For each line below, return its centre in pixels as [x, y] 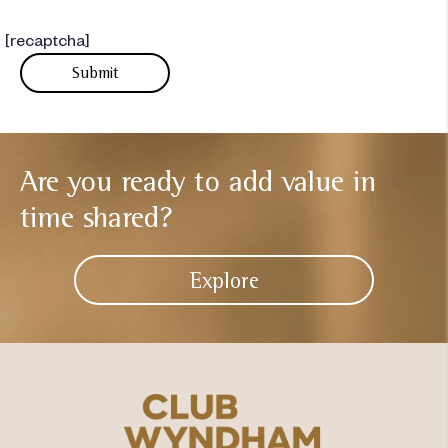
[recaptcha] [47, 39]
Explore [224, 280]
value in [324, 181]
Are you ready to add [146, 181]
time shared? [96, 217]
